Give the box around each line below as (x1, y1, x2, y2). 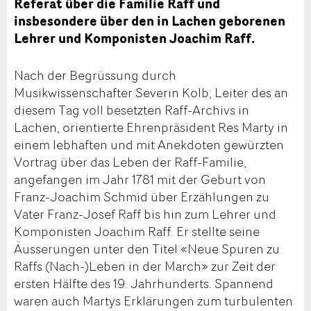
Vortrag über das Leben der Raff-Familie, (14, 153, 246, 171)
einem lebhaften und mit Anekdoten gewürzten (14, 135, 284, 154)
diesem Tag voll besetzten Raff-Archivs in (14, 101, 249, 119)
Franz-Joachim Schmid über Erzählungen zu (14, 187, 269, 206)
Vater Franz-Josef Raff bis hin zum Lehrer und (14, 205, 276, 224)
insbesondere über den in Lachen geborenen (14, 10, 285, 31)
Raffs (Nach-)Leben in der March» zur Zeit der (14, 257, 276, 276)
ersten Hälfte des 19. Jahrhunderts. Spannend (14, 274, 274, 293)
